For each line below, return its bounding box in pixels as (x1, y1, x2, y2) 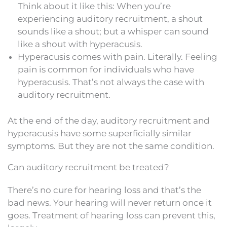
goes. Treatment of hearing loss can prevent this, (8, 210, 215, 220)
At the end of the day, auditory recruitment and (8, 115, 210, 126)
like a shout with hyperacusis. (18, 39, 142, 50)
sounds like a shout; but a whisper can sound (18, 26, 209, 37)
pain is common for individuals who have (18, 64, 194, 75)
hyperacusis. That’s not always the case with (18, 77, 204, 88)
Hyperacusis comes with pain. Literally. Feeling (18, 52, 217, 62)
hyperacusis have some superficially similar (8, 128, 192, 138)
